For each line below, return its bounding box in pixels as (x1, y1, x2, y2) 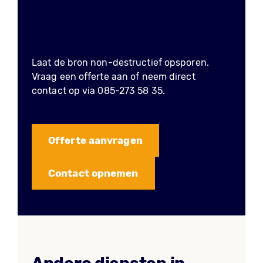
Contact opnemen (48, 167, 139, 179)
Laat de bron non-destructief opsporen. (32, 57, 209, 68)
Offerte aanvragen (48, 134, 143, 146)
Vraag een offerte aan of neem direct (32, 71, 195, 82)
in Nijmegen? (32, 14, 137, 33)
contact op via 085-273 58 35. (32, 85, 165, 96)
